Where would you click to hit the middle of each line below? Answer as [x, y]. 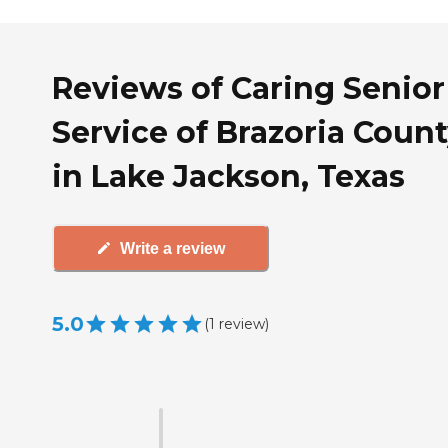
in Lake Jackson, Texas [228, 177]
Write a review [172, 248]
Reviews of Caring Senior [248, 89]
